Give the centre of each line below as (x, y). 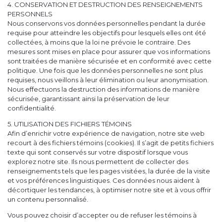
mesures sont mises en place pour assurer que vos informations (109, 52)
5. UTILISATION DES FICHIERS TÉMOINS (70, 124)
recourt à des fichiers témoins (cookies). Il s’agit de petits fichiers (111, 143)
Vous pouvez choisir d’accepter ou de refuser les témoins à (102, 215)
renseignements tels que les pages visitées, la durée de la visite (109, 171)
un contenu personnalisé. (48, 199)
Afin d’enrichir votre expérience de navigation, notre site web (106, 134)
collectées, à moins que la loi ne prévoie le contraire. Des (99, 42)
